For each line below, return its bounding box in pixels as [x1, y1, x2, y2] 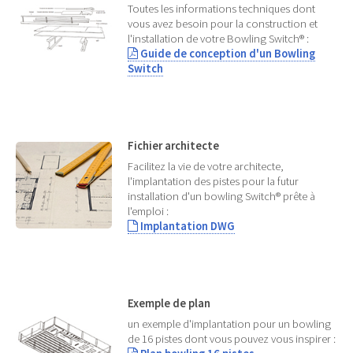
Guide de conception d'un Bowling [138, 46, 316, 61]
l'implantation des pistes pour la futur [128, 174, 299, 189]
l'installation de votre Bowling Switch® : [128, 32, 310, 46]
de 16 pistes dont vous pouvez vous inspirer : [128, 332, 336, 347]
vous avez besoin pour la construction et [128, 17, 318, 32]
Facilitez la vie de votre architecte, [128, 159, 284, 174]
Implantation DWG [140, 219, 236, 234]
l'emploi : [128, 204, 169, 219]
